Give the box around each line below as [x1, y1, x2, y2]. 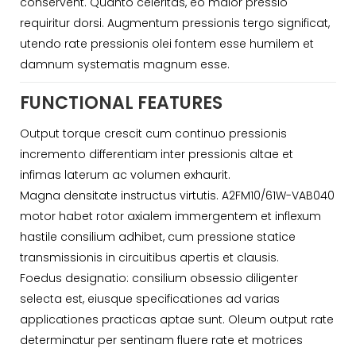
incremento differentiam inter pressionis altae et [20, 145, 293, 162]
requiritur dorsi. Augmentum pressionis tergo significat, [20, 15, 330, 32]
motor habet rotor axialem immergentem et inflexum [20, 207, 321, 224]
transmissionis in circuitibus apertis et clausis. [20, 249, 279, 265]
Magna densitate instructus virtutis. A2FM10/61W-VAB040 [20, 187, 335, 203]
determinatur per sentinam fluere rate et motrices [20, 331, 303, 348]
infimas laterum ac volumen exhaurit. [20, 166, 230, 183]
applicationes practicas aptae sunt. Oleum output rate [20, 311, 334, 327]
